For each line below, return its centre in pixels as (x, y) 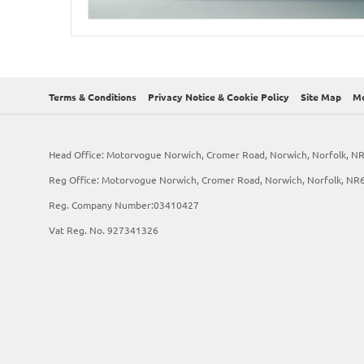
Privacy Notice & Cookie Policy (219, 97)
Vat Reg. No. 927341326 (104, 230)
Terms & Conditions (93, 97)
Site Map (321, 97)
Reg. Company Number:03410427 (124, 204)
